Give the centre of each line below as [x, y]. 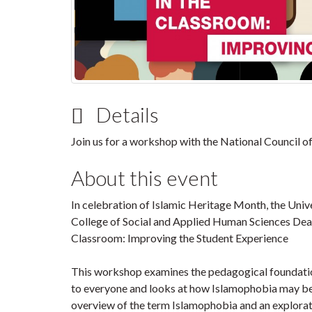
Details [125, 114]
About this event [145, 178]
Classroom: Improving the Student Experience [180, 238]
